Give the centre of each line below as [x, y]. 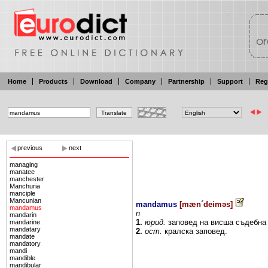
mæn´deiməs [206, 204]
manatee [22, 172]
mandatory [25, 243]
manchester [27, 179]
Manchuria [25, 186]
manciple [22, 193]
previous [30, 148]
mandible [22, 258]
